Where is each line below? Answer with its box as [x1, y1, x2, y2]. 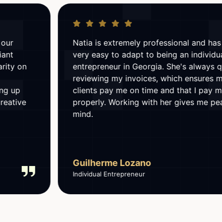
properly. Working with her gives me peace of [27, 97, 198, 107]
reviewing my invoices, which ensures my [27, 73, 182, 83]
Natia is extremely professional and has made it [27, 37, 206, 48]
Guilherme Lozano [27, 157, 106, 168]
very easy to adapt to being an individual [27, 49, 181, 59]
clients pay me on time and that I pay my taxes [27, 85, 204, 95]
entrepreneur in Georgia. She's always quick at [27, 61, 202, 71]
